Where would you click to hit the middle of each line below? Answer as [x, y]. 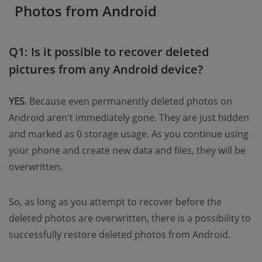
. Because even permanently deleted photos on [128, 101]
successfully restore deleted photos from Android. [120, 235]
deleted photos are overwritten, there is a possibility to [130, 218]
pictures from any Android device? [106, 70]
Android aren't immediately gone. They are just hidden [129, 118]
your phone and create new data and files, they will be [127, 151]
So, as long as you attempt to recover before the [115, 202]
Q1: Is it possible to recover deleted [109, 52]
